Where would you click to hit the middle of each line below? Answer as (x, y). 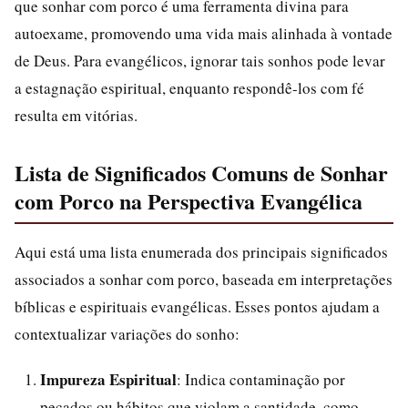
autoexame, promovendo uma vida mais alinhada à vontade (204, 33)
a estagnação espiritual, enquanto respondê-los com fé (189, 88)
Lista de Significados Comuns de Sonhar (201, 173)
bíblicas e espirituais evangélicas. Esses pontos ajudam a (197, 306)
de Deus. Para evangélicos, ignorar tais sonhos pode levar (200, 61)
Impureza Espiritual (108, 379)
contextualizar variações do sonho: (127, 334)
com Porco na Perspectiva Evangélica (189, 201)
